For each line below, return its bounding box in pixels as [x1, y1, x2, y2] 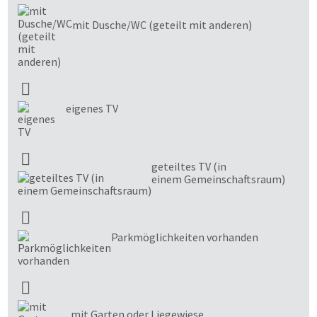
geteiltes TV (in [151, 158, 226, 173]
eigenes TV [66, 100, 118, 115]
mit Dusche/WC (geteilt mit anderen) [72, 17, 252, 32]
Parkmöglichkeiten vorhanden [111, 229, 258, 244]
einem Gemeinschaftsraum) [151, 171, 285, 186]
